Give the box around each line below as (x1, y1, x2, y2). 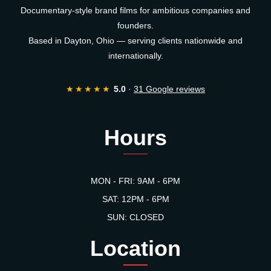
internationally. (108, 50, 163, 60)
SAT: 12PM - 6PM (102, 194, 169, 204)
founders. (117, 20, 154, 30)
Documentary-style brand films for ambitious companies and (21, 5, 250, 15)
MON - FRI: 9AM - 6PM (91, 176, 180, 186)
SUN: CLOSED (107, 212, 164, 222)
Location (90, 236, 181, 261)
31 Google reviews (134, 83, 205, 94)
